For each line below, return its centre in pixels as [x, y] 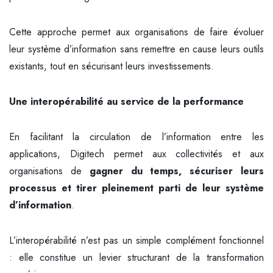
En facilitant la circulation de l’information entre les [136, 137]
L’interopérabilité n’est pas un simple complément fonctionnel [136, 240]
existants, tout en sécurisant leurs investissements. [112, 66]
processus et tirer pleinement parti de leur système [136, 188]
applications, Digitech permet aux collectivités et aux [136, 154]
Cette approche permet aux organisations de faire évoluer [136, 32]
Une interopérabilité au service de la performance [126, 101]
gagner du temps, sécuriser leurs [177, 171]
